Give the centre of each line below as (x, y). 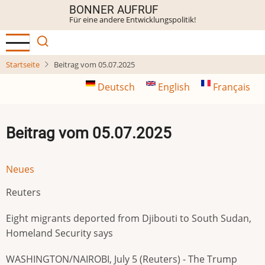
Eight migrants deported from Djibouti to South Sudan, (129, 218)
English (174, 87)
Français (230, 87)
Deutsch (116, 87)
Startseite (23, 64)
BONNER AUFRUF (114, 10)
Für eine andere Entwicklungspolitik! (132, 20)
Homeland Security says (59, 233)
